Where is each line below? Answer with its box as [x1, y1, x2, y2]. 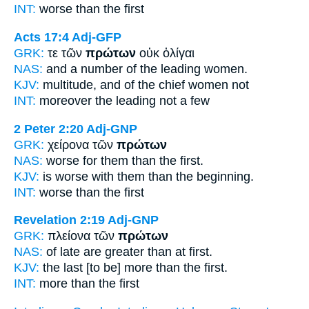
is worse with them [39, 169, 148, 183]
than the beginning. [148, 169, 254, 183]
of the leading [126, 61, 201, 76]
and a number [43, 61, 126, 76]
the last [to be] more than [39, 261, 183, 275]
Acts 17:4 [14, 30, 69, 44]
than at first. [148, 245, 212, 259]
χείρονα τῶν [48, 137, 117, 152]
